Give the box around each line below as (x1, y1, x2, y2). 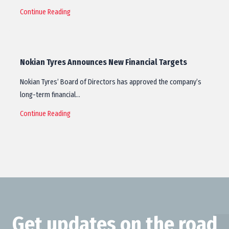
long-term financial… (20, 90, 80, 99)
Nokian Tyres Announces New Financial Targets (20, 57, 187, 67)
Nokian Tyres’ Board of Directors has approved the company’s (20, 78, 201, 86)
